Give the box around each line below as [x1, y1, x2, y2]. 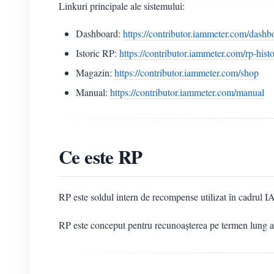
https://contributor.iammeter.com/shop [114, 66, 259, 80]
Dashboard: [76, 27, 123, 40]
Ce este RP [59, 143, 143, 171]
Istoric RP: [76, 46, 119, 60]
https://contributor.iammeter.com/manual [110, 86, 264, 99]
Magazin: [76, 66, 114, 80]
